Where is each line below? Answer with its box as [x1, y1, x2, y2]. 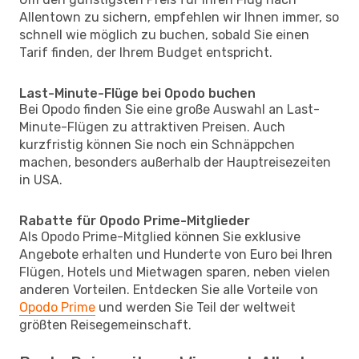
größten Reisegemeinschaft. [19, 317, 192, 333]
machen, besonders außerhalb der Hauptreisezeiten [19, 154, 331, 170]
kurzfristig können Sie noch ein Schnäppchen [19, 136, 295, 152]
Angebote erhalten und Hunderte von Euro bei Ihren [19, 246, 333, 262]
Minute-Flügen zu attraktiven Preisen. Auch [19, 119, 285, 135]
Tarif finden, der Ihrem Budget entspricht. [19, 44, 272, 60]
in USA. [19, 171, 63, 188]
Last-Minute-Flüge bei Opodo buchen [19, 85, 256, 101]
